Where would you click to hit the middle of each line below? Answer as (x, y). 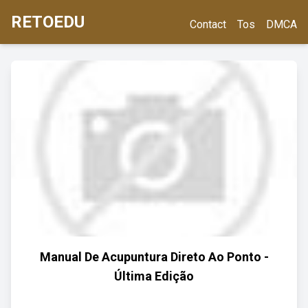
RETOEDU (48, 22)
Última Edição (154, 276)
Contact (208, 24)
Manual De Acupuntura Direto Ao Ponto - (154, 257)
